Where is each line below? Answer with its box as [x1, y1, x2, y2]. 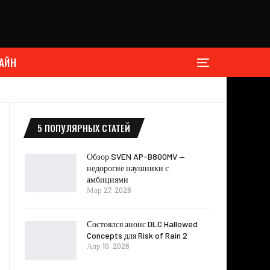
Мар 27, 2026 [87, 185, 131, 195]
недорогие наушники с [87, 163, 169, 174]
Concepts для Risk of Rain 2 [87, 230, 187, 241]
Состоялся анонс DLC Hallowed [87, 219, 198, 230]
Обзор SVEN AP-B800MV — [87, 151, 185, 162]
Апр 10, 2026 [87, 241, 130, 251]
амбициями [87, 174, 128, 185]
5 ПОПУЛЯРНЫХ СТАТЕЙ [37, 121, 130, 135]
